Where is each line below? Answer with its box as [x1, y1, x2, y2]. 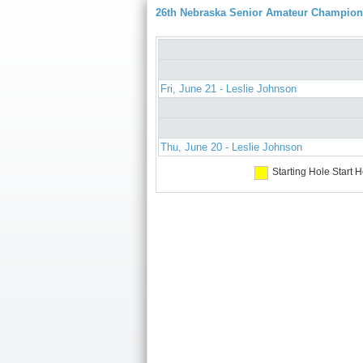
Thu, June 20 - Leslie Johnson [160, 141, 302, 154]
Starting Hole [271, 166, 330, 178]
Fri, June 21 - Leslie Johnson [160, 83, 297, 96]
